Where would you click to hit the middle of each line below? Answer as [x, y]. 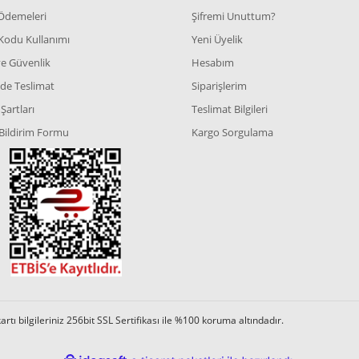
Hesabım [212, 63]
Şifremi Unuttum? [233, 16]
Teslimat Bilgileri [229, 109]
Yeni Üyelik [217, 39]
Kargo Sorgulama [232, 132]
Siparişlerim [219, 86]
